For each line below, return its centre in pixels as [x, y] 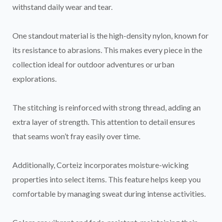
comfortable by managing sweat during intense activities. [109, 193]
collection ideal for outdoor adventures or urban [93, 64]
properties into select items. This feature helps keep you [107, 179]
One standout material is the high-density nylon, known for [111, 35]
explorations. [34, 78]
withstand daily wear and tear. [62, 6]
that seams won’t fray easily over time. [76, 136]
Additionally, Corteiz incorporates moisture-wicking [101, 165]
